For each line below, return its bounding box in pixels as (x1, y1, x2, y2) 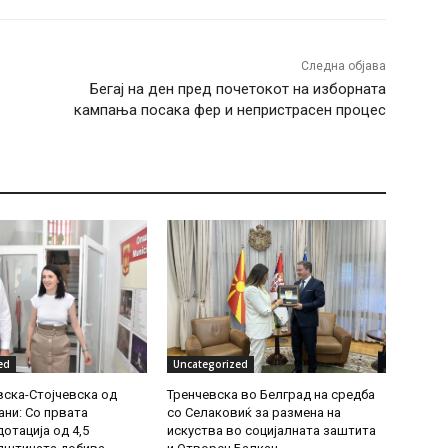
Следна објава (300, 58, 386, 73)
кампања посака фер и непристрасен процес (73, 100, 386, 119)
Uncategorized (173, 356, 249, 371)
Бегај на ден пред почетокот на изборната (89, 79, 386, 98)
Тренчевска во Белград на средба (167, 386, 376, 402)
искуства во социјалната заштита (167, 422, 377, 438)
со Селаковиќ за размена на (167, 404, 342, 420)
